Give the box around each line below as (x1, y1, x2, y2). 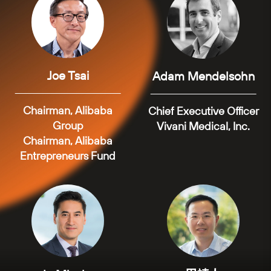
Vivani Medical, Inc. (157, 119, 250, 133)
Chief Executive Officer (148, 104, 259, 118)
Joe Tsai (47, 68, 89, 83)
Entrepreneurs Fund (20, 149, 116, 163)
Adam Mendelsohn (152, 68, 255, 83)
